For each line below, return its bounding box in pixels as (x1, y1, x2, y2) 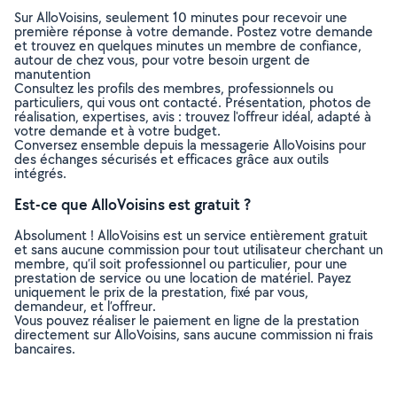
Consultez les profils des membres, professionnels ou (14, 79, 333, 97)
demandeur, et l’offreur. (14, 297, 156, 315)
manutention (14, 65, 90, 83)
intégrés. (14, 164, 66, 183)
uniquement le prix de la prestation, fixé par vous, (14, 283, 308, 301)
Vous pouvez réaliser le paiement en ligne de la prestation (14, 311, 359, 330)
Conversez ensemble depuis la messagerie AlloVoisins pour (14, 136, 366, 154)
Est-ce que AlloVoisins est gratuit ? (14, 194, 251, 214)
